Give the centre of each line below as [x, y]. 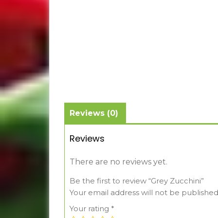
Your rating [90, 209]
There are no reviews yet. [118, 162]
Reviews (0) [94, 113]
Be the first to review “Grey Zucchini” [136, 181]
